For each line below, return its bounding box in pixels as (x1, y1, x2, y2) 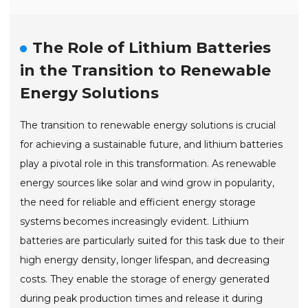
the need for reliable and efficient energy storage (20, 195, 256, 208)
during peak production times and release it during (20, 291, 263, 305)
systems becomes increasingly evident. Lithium (20, 214, 250, 228)
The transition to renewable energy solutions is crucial (20, 118, 276, 131)
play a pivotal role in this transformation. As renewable (20, 157, 277, 170)
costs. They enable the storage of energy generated (20, 272, 270, 285)
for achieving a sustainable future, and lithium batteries (20, 137, 283, 151)
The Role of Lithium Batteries (32, 38, 272, 57)
